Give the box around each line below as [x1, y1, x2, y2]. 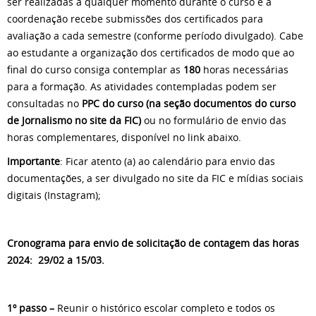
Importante [7, 154, 60, 168]
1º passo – [7, 301, 54, 315]
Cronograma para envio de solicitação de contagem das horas [7, 236, 299, 250]
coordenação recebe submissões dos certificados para [7, 12, 263, 25]
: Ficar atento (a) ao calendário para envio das [60, 154, 275, 168]
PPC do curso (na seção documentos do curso [82, 97, 296, 110]
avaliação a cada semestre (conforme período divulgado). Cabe [7, 29, 303, 42]
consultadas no [7, 97, 82, 110]
